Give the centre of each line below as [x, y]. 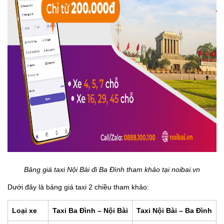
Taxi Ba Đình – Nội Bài [90, 210]
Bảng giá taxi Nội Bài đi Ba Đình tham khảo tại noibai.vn [112, 169]
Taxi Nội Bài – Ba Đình [174, 210]
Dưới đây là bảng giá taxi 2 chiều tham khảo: [78, 187]
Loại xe [24, 210]
